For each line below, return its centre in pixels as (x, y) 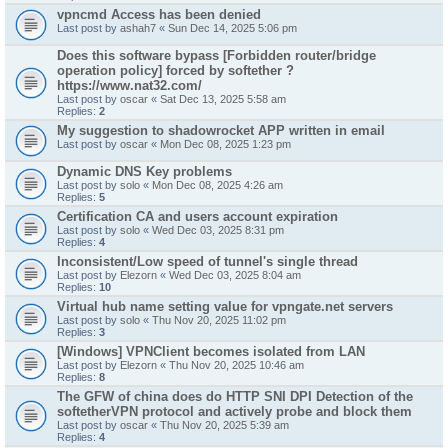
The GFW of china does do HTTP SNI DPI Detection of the (235, 396)
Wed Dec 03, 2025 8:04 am (235, 275)
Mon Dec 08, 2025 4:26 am (217, 185)
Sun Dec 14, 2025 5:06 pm (232, 28)
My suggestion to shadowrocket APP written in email (221, 130)
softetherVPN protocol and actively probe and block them (234, 411)
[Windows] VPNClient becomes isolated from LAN (211, 351)
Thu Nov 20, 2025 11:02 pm (219, 320)
